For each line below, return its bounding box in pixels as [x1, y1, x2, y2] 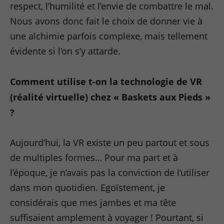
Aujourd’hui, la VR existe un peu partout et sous [10, 136, 210, 148]
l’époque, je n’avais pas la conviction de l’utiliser [10, 166, 210, 178]
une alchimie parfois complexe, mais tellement [10, 30, 208, 42]
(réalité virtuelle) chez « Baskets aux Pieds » [10, 90, 211, 103]
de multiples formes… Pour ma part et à [10, 151, 178, 163]
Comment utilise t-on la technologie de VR [10, 75, 202, 87]
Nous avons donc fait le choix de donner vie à [10, 15, 203, 27]
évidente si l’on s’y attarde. [10, 45, 121, 57]
